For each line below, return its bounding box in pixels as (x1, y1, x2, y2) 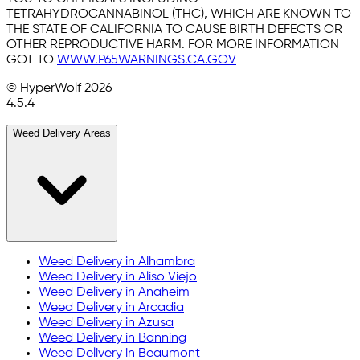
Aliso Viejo (138, 270, 197, 284)
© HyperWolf (6, 81, 84, 95)
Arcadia (138, 301, 184, 314)
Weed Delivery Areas (13, 126, 111, 139)
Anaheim (138, 285, 190, 299)
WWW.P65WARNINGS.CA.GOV (57, 53, 236, 67)
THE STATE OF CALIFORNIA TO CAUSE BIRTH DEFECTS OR (6, 22, 342, 36)
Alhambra (138, 255, 195, 268)
